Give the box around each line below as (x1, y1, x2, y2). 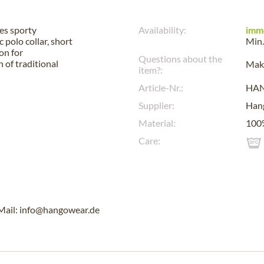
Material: (138, 117, 176, 128)
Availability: (138, 24, 186, 35)
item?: (138, 64, 163, 75)
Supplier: (138, 100, 174, 111)
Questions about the (138, 53, 222, 64)
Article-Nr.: (138, 82, 183, 93)
